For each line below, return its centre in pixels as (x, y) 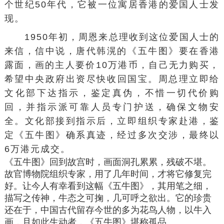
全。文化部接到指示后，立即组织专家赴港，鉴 (112, 121)
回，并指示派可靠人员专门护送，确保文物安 (112, 107)
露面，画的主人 (40, 65)
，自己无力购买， (179, 65)
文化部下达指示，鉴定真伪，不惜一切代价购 (112, 93)
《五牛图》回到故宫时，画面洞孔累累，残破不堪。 (108, 162)
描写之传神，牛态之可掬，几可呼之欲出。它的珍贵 (108, 198)
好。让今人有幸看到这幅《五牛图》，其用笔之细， (108, 186)
